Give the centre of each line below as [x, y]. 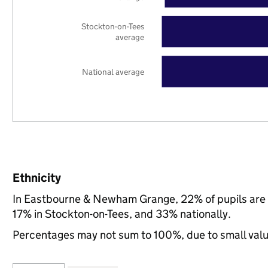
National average [113, 71]
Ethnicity [36, 178]
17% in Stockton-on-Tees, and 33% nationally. [121, 214]
